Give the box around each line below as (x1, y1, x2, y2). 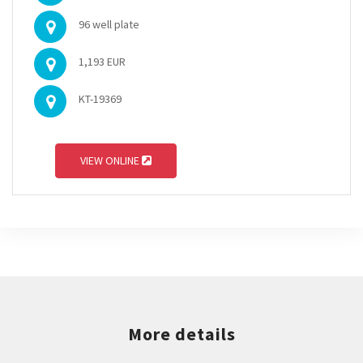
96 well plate (79, 17, 139, 32)
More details (127, 322, 236, 345)
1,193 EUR (79, 54, 126, 69)
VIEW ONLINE (80, 153, 142, 168)
